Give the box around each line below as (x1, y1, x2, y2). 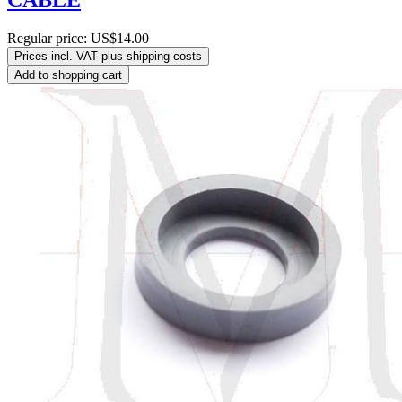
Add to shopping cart (14, 67, 122, 82)
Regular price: (7, 30, 91, 46)
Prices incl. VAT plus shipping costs (14, 48, 202, 63)
